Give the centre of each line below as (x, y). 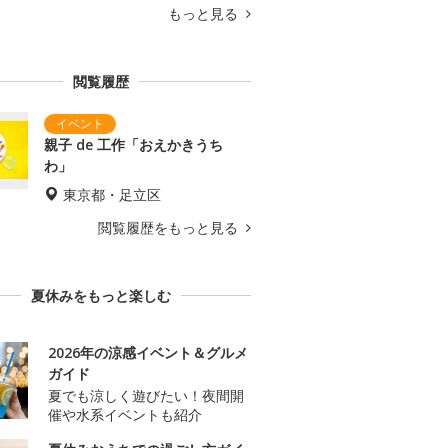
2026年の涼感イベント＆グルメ (148, 353)
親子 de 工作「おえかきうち (133, 145)
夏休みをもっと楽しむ (101, 296)
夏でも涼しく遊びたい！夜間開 (146, 396)
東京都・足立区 (112, 195)
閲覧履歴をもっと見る (170, 228)
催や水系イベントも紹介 (125, 415)
